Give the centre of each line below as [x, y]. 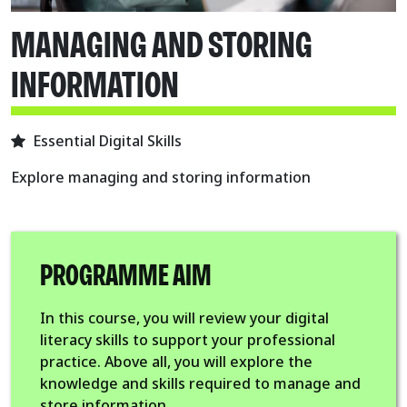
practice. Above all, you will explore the [176, 361]
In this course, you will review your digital [184, 318]
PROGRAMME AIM [126, 276]
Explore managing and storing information [161, 177]
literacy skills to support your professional [188, 339]
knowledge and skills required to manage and [200, 383]
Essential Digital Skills [107, 140]
